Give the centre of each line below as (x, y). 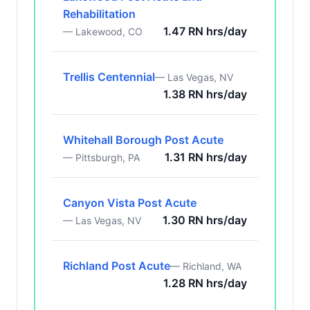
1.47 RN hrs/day (205, 31)
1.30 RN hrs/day (205, 220)
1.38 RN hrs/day (205, 94)
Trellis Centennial (109, 77)
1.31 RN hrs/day (206, 157)
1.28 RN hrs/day (205, 283)
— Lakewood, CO (103, 31)
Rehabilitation (99, 14)
